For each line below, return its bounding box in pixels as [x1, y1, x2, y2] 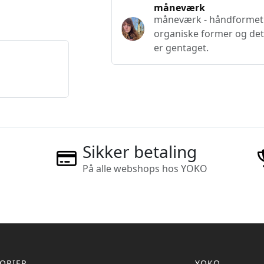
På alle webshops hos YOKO [82, 162, 207, 176]
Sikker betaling [82, 140, 197, 163]
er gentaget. [154, 41, 209, 54]
